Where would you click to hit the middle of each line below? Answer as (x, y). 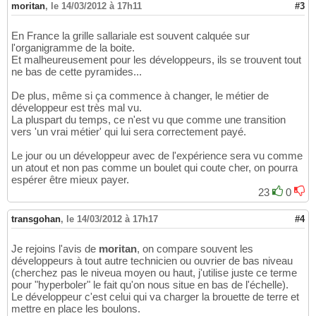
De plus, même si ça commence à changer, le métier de (140, 96)
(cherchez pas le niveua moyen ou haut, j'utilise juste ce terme (154, 273)
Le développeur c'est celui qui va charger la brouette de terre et (155, 297)
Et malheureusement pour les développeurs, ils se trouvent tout (156, 60)
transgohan (36, 219)
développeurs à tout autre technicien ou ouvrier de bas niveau (152, 261)
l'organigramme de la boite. (73, 48)
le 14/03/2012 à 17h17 (112, 219)
